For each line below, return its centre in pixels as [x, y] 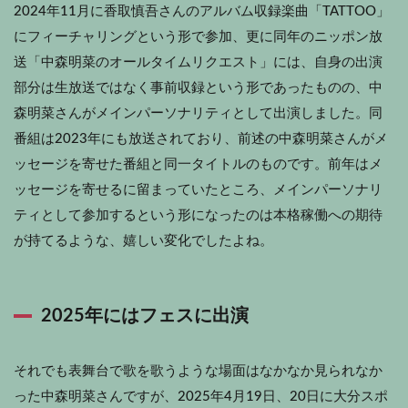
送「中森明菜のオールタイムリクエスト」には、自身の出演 [198, 62]
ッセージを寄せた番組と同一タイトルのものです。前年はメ [198, 164]
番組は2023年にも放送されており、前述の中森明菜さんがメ [201, 138]
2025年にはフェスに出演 [145, 316]
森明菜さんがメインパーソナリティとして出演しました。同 [198, 113]
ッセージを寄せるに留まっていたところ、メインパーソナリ [198, 189]
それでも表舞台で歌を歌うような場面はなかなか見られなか [198, 371]
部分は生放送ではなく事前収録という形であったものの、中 [198, 87]
